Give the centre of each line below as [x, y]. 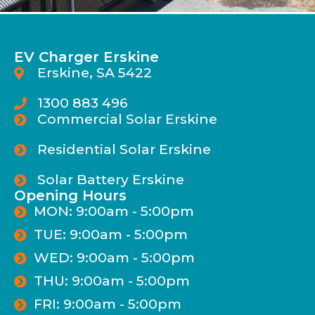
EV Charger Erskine [86, 57]
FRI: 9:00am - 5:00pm [107, 304]
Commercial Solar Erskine [127, 119]
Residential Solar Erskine [124, 149]
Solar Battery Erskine [110, 180]
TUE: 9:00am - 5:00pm [110, 234]
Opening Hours [70, 196]
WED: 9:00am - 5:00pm [114, 258]
